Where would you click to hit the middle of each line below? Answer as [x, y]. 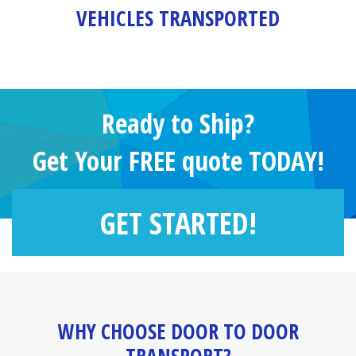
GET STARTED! [178, 223]
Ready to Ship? [178, 124]
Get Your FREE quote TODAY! [178, 161]
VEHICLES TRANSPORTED [178, 18]
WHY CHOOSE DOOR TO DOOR [178, 332]
